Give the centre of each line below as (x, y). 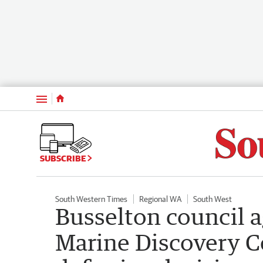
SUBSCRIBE (64, 159)
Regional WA (160, 199)
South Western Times (91, 199)
